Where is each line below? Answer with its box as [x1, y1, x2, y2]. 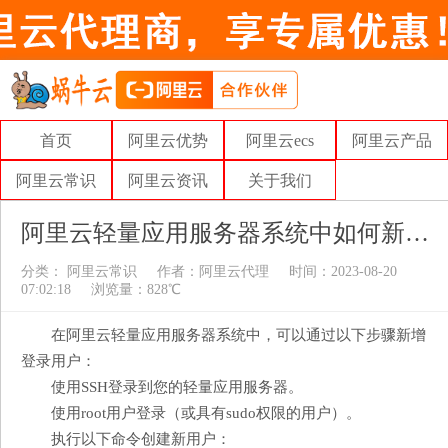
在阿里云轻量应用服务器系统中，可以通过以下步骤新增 [51, 327, 426, 343]
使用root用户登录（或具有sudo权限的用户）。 [51, 405, 361, 421]
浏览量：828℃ [91, 282, 181, 297]
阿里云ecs [246, 132, 314, 149]
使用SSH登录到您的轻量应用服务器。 [51, 379, 303, 395]
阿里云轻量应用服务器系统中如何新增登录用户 [405, 220, 429, 246]
